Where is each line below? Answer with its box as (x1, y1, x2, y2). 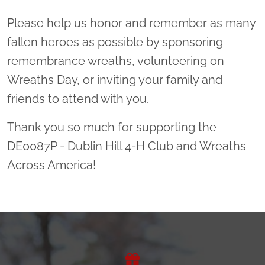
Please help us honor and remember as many (7, 16, 256, 30)
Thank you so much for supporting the (7, 120, 216, 134)
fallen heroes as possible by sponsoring (7, 35, 223, 49)
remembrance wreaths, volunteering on (7, 54, 224, 68)
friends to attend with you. (7, 92, 149, 106)
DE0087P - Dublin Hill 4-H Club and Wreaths (7, 139, 246, 153)
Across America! (7, 158, 96, 172)
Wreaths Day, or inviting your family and (7, 73, 222, 87)
